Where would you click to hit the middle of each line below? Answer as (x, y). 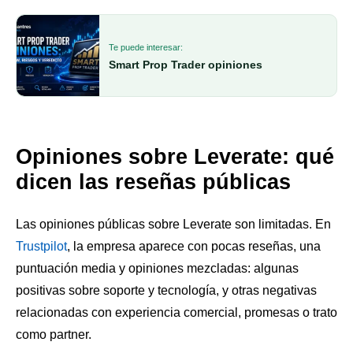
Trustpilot (41, 246)
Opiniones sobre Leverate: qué (175, 156)
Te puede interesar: (146, 47)
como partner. (54, 334)
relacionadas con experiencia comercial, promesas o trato (176, 312)
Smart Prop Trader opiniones (186, 64)
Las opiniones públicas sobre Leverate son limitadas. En (173, 224)
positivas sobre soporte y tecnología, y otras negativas (166, 290)
